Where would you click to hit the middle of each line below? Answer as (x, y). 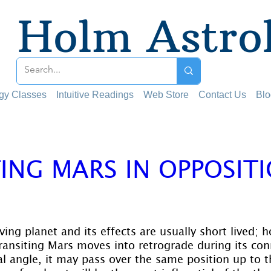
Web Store (166, 95)
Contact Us (222, 95)
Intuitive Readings (95, 95)
